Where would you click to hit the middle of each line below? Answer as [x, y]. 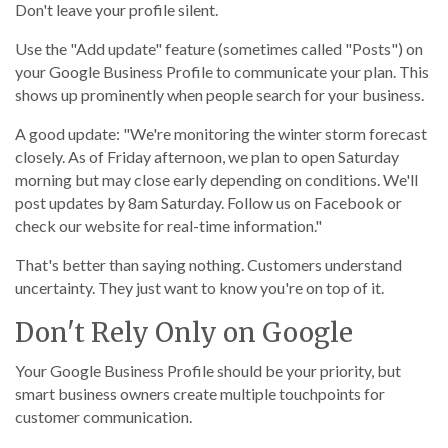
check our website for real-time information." [168, 225]
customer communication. [103, 416]
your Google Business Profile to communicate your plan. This [222, 71]
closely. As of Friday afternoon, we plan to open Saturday [207, 156]
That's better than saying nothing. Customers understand [208, 264]
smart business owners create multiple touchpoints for [200, 393]
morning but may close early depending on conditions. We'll [216, 179]
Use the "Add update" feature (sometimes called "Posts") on [219, 48]
